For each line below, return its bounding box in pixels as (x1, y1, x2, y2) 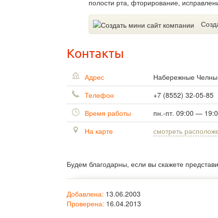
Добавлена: (67, 189, 104, 199)
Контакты (67, 47, 124, 61)
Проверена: (67, 199, 104, 209)
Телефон (83, 90, 114, 100)
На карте (83, 126, 113, 136)
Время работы (83, 108, 131, 118)
